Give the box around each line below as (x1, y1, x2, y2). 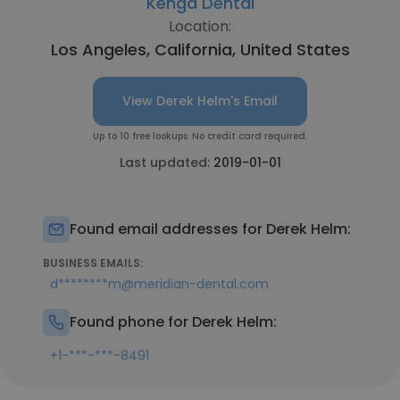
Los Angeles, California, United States (50, 38, 350, 61)
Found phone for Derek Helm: (70, 312, 277, 332)
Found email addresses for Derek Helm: (70, 219, 351, 239)
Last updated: (119, 154, 213, 171)
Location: (169, 16, 231, 37)
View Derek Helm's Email (122, 92, 278, 110)
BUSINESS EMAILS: (43, 255, 143, 271)
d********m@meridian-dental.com (50, 275, 269, 293)
